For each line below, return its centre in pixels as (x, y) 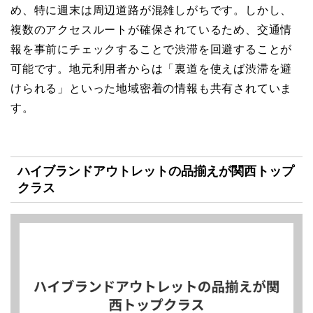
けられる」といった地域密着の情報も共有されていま (152, 89)
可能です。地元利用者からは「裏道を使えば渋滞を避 (152, 69)
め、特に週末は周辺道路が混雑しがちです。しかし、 (152, 10)
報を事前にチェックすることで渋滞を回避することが (152, 50)
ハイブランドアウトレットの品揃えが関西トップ (156, 170)
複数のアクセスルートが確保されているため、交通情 (152, 30)
